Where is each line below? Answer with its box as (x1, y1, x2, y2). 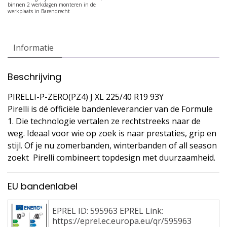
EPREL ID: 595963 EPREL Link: (52, 205, 163, 216)
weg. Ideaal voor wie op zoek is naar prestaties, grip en (8, 127, 216, 139)
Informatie (13, 42, 54, 53)
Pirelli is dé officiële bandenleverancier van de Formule (8, 103, 213, 115)
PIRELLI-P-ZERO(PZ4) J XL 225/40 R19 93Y (8, 91, 164, 102)
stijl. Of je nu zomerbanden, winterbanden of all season (8, 139, 217, 151)
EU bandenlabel (8, 179, 78, 193)
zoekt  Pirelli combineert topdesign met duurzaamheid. (8, 152, 215, 163)
